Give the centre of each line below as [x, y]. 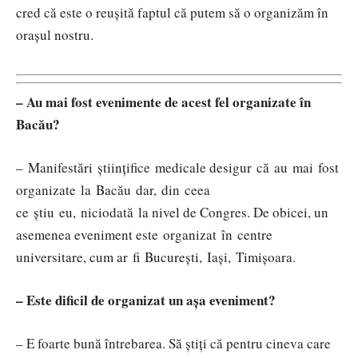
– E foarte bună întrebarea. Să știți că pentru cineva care [173, 343]
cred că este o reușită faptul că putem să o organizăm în [172, 13]
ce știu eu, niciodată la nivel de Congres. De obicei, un [172, 212]
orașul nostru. [55, 35]
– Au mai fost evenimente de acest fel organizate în [163, 101]
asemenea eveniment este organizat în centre [144, 234]
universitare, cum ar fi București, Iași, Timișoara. [156, 257]
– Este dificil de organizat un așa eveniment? [146, 300]
